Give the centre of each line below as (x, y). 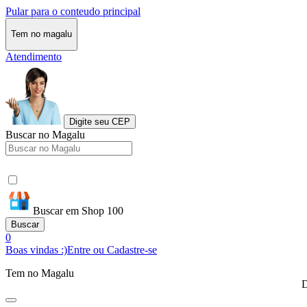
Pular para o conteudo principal (73, 11)
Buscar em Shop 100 (78, 210)
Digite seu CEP (100, 121)
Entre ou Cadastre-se (112, 249)
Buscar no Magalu (45, 134)
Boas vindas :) (36, 249)
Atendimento (34, 56)
